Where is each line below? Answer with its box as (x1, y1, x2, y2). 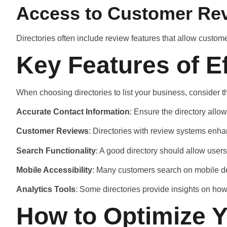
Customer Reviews (16, 127, 89, 136)
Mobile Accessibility (16, 166, 92, 175)
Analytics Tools (16, 185, 75, 194)
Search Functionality (16, 146, 96, 155)
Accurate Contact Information (16, 107, 130, 116)
